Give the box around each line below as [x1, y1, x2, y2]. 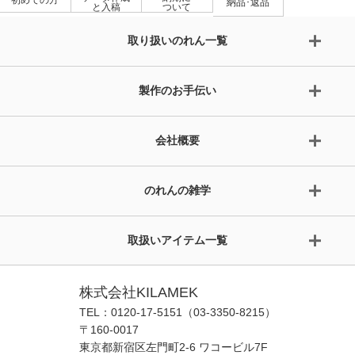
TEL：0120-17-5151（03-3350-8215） [79, 305, 276, 319]
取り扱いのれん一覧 [128, 33, 227, 47]
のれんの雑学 [144, 183, 211, 197]
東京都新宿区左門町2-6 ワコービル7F [79, 340, 268, 353]
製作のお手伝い [139, 83, 216, 97]
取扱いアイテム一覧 [128, 233, 227, 246]
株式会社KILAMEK [79, 284, 198, 300]
